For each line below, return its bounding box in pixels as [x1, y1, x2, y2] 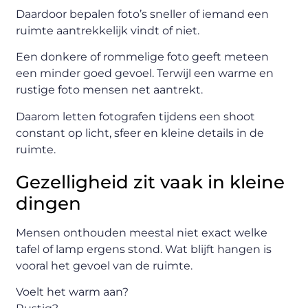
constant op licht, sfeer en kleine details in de [16, 126, 265, 140]
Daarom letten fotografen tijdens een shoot [16, 109, 256, 123]
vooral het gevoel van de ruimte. [16, 258, 193, 272]
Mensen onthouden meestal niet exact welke [16, 225, 268, 239]
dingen [16, 192, 82, 214]
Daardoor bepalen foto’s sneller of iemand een [16, 7, 269, 21]
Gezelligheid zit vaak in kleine [16, 170, 285, 193]
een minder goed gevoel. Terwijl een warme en [16, 67, 274, 80]
